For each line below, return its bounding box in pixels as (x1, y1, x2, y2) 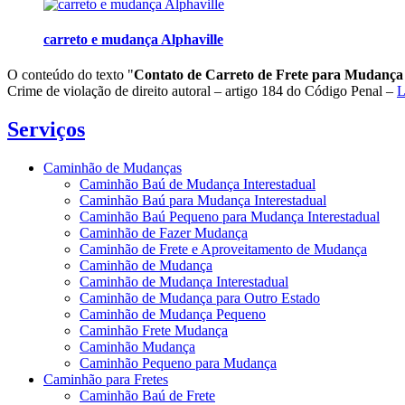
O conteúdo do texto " (7, 67, 134, 83)
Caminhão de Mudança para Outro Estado (80, 289, 320, 306)
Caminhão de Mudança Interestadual (80, 273, 288, 289)
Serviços (7, 118, 85, 142)
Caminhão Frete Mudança (80, 322, 228, 338)
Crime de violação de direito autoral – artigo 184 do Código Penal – (7, 83, 397, 99)
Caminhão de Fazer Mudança (80, 224, 248, 240)
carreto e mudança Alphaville (43, 31, 223, 47)
